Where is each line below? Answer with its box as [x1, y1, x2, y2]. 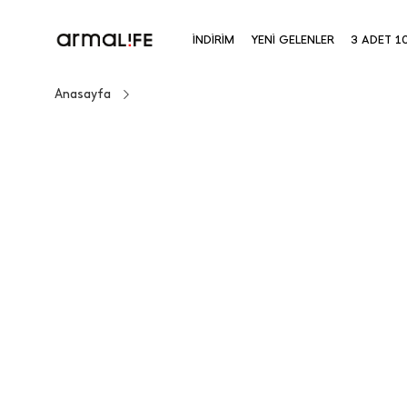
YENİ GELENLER [251, 33, 334, 46]
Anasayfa [55, 86, 111, 102]
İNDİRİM [193, 33, 234, 46]
